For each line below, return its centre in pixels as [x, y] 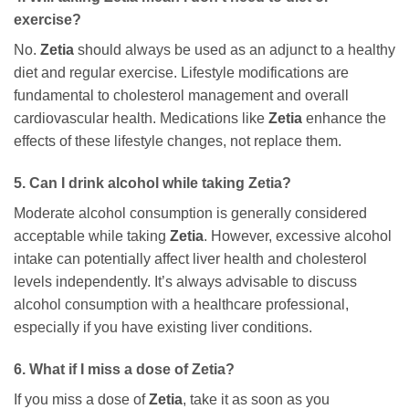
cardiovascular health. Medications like [141, 118]
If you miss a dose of [81, 399]
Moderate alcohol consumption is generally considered [190, 213]
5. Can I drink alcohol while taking [131, 183]
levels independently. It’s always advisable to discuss [185, 281]
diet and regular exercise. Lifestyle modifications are [181, 72]
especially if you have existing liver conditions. [163, 327]
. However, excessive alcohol [298, 236]
